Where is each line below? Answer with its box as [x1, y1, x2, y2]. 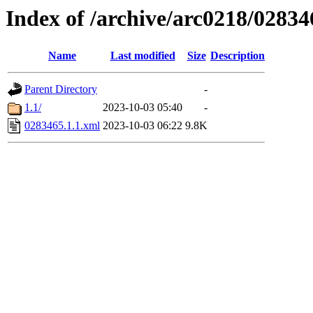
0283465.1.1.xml [24, 119, 100, 132]
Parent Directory [24, 83, 97, 96]
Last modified [110, 50, 175, 62]
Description [210, 50, 265, 62]
